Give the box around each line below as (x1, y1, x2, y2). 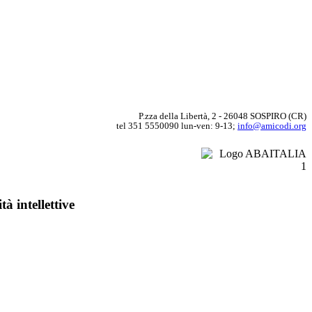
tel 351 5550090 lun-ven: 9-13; (116, 120, 237, 131)
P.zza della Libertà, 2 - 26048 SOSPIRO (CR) (139, 111, 306, 121)
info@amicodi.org (237, 120, 306, 131)
